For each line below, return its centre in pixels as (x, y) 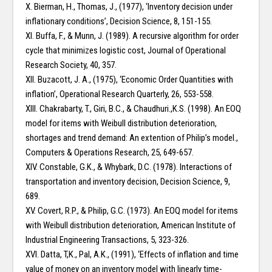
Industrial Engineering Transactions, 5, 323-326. (107, 240)
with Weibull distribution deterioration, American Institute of (131, 226)
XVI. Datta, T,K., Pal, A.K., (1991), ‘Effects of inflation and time (132, 255)
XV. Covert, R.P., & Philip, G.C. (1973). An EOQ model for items (132, 211)
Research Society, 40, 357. (71, 65)
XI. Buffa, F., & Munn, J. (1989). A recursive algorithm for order (132, 36)
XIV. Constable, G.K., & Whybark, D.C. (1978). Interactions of (129, 167)
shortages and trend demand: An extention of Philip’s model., (132, 138)
